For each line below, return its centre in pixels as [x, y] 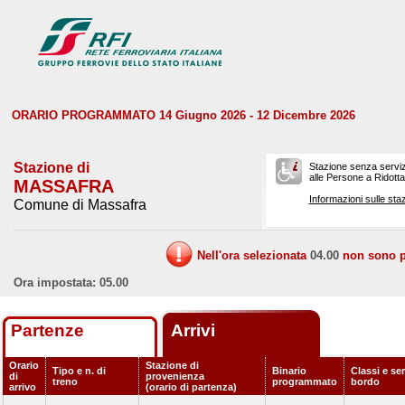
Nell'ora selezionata [253, 255]
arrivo [23, 387]
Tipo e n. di [79, 371]
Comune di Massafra [80, 205]
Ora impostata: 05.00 [71, 283]
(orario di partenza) [191, 387]
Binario [289, 371]
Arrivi [195, 330]
